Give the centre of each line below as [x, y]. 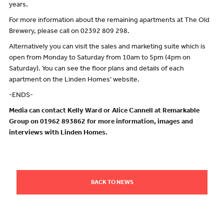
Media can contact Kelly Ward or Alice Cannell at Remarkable [104, 111]
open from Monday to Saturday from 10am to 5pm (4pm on [99, 59]
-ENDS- [21, 96]
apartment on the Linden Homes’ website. [74, 81]
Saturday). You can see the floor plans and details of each [96, 70]
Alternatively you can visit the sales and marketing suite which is [107, 48]
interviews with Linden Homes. [58, 133]
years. [18, 6]
